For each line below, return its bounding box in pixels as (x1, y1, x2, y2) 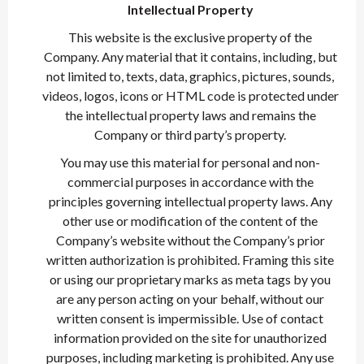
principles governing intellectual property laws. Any (48, 193, 332, 209)
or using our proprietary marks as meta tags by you (50, 271, 331, 287)
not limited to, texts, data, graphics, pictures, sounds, (46, 68, 334, 84)
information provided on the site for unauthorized (54, 330, 327, 345)
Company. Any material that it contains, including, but (43, 49, 337, 64)
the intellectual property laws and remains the (64, 107, 316, 123)
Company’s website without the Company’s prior (55, 232, 325, 248)
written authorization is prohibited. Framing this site (46, 252, 334, 267)
